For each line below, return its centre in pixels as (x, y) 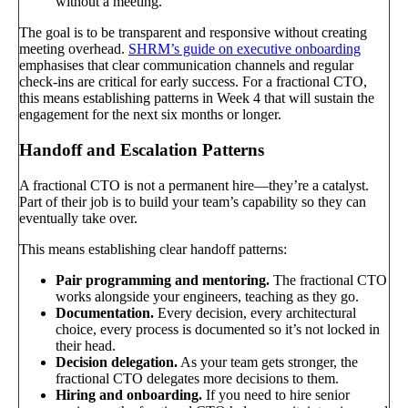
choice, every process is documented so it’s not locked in (218, 329)
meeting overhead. (74, 49)
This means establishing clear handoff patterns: (153, 249)
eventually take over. (78, 218)
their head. (86, 345)
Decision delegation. (117, 362)
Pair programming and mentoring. (163, 280)
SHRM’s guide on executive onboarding (245, 49)
